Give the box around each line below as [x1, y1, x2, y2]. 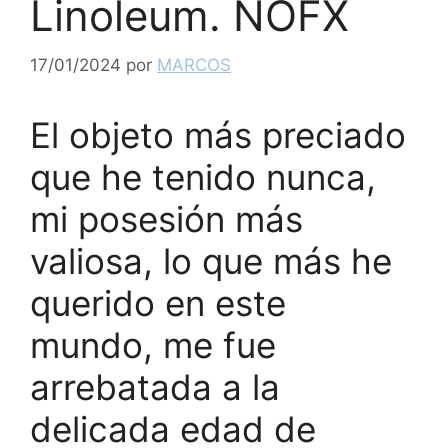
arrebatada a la [30, 365, 280, 408]
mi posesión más [30, 197, 303, 240]
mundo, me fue [30, 323, 276, 366]
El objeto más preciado [30, 113, 406, 156]
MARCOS [157, 54, 231, 75]
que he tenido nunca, [30, 155, 376, 198]
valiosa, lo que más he [30, 239, 392, 282]
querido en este [30, 281, 286, 324]
